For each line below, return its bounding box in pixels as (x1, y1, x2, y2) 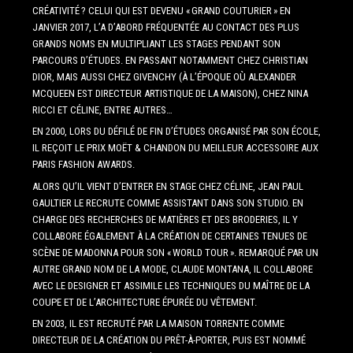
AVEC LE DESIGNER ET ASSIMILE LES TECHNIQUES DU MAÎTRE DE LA (32, 279, 310, 292)
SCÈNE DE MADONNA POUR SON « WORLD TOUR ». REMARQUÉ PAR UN (32, 246, 318, 258)
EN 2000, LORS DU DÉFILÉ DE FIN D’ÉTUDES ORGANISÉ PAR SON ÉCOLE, (32, 125, 321, 138)
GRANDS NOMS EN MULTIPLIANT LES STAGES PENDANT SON (32, 37, 281, 50)
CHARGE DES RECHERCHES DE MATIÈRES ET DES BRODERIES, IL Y (32, 213, 298, 225)
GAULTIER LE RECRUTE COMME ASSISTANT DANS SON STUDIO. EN (32, 196, 303, 209)
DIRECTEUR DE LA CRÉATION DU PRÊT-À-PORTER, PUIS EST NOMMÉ (32, 334, 306, 347)
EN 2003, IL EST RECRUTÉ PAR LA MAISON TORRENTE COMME (32, 318, 284, 330)
